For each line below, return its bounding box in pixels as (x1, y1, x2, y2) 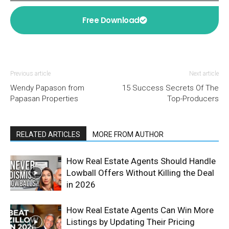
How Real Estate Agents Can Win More (66, 205, 214, 215)
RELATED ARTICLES (16, 130, 80, 139)
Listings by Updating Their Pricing (66, 217, 195, 227)
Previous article (10, 70, 51, 77)
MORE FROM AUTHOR (93, 130, 164, 139)
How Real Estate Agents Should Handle (66, 156, 216, 166)
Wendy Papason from (10, 83, 84, 93)
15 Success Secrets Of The (122, 83, 219, 93)
